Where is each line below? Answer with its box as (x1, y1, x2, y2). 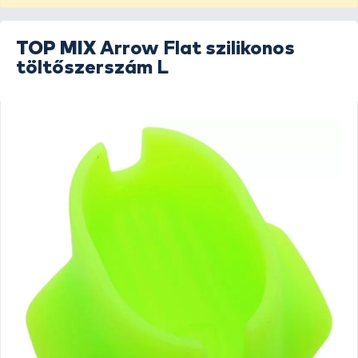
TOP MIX (16, 39, 96, 58)
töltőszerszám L (16, 58, 169, 78)
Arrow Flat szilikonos (100, 39, 295, 58)
